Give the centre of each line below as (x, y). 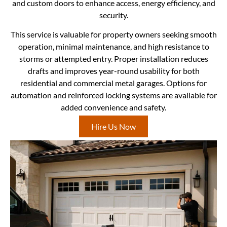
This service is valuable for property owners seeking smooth (113, 34)
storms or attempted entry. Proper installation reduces (113, 59)
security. (113, 15)
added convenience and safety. (113, 107)
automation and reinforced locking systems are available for (113, 95)
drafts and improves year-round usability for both (113, 71)
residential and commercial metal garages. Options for (113, 83)
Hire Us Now (113, 127)
